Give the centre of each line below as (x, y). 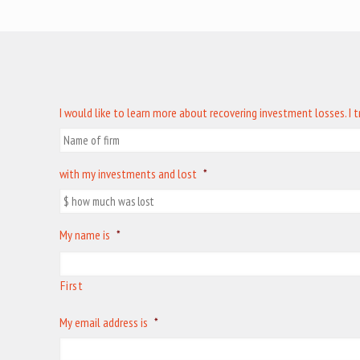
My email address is (104, 322)
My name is (85, 235)
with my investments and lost (129, 174)
